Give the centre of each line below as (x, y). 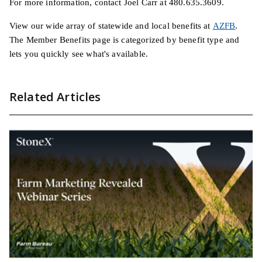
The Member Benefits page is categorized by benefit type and (125, 39)
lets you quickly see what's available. (79, 54)
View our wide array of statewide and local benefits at (111, 25)
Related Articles (55, 96)
